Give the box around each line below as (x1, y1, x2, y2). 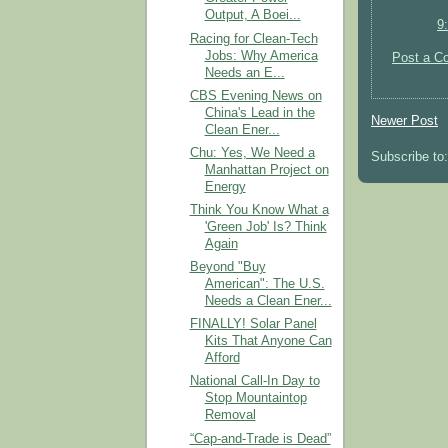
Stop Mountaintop (204, 391, 307, 406)
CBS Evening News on (189, 88, 322, 103)
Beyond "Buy (189, 260, 266, 275)
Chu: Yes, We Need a (189, 145, 315, 160)
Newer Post (371, 113, 438, 128)
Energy (204, 179, 246, 194)
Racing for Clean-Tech (189, 31, 318, 46)
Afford (204, 351, 240, 366)
